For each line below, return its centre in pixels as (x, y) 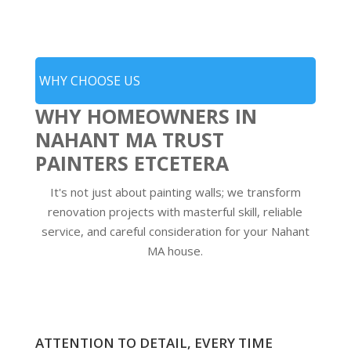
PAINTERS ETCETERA (132, 163)
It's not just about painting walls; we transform (175, 192)
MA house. (175, 250)
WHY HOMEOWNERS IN (146, 116)
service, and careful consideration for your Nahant (175, 231)
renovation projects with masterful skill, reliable (175, 211)
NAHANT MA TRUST (129, 139)
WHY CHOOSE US (89, 80)
